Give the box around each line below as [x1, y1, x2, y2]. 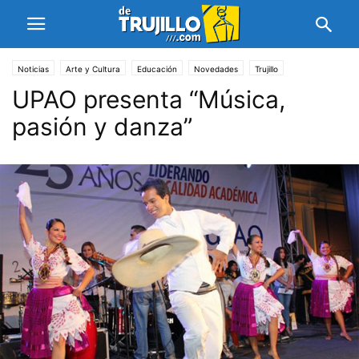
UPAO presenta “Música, [12, 85, 285, 114]
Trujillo [255, 64, 278, 74]
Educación [137, 64, 177, 74]
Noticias [18, 64, 49, 74]
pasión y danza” [12, 112, 192, 141]
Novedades [194, 64, 238, 74]
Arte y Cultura [66, 64, 120, 74]
